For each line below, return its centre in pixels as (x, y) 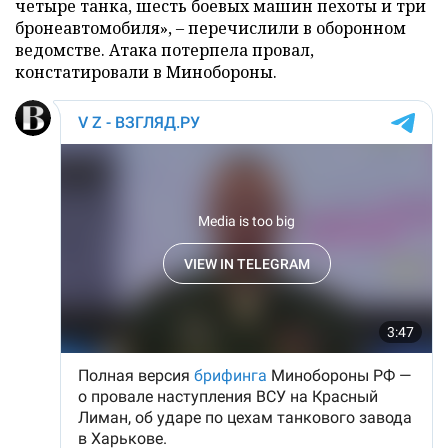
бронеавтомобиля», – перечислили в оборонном (210, 27)
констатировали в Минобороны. (146, 71)
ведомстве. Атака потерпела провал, (164, 49)
